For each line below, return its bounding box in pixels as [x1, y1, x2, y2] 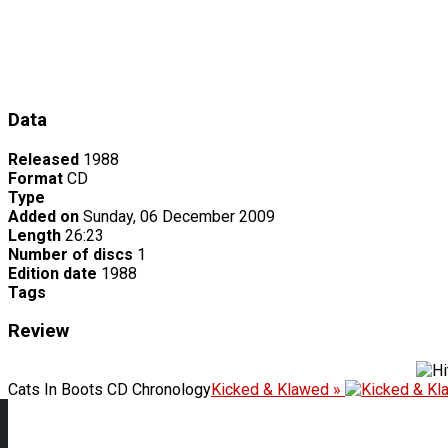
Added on [8, 206, 79, 226]
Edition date [8, 263, 97, 283]
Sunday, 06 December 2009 [83, 206, 275, 226]
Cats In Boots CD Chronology [8, 380, 211, 400]
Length [8, 225, 61, 245]
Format [8, 168, 63, 188]
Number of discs [8, 244, 133, 264]
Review [8, 320, 69, 343]
